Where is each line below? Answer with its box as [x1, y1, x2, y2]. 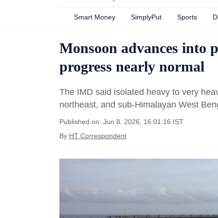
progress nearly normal [59, 58, 204, 74]
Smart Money [74, 13, 115, 21]
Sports [177, 13, 197, 21]
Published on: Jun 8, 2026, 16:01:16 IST [59, 118, 183, 126]
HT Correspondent [69, 132, 127, 140]
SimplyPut [131, 13, 162, 21]
